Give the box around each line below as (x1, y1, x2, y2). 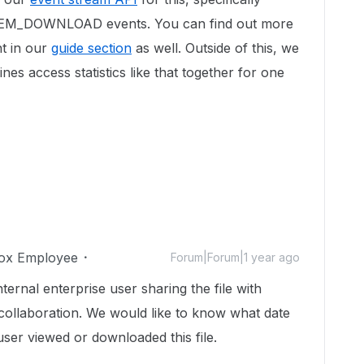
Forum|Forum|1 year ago (171, 250, 300, 264)
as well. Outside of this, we (132, 40, 299, 56)
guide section (51, 40, 132, 56)
